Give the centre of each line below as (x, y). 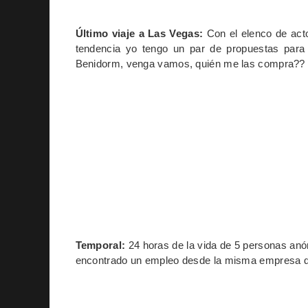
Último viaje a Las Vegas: (139, 33)
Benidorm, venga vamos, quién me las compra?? (190, 63)
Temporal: (100, 245)
